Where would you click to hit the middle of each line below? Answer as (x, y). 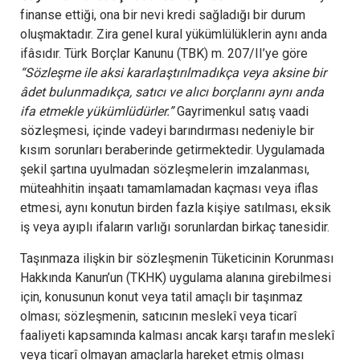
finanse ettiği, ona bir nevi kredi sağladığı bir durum (163, 14)
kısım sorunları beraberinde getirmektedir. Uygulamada (172, 149)
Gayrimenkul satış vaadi (243, 111)
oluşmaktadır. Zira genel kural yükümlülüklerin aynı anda (174, 34)
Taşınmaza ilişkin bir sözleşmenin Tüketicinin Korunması (177, 258)
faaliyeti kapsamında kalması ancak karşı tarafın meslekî (177, 335)
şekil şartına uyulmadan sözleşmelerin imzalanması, (165, 169)
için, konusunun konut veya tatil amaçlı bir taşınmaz (162, 297)
